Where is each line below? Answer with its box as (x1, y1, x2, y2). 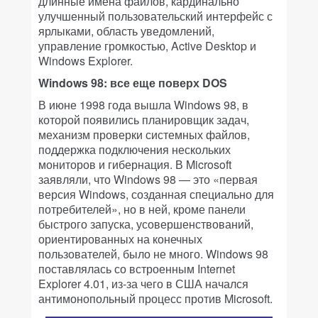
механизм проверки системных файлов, (38, 126, 250, 143)
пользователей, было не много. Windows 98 (38, 246, 268, 263)
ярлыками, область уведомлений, (38, 23, 214, 40)
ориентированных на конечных (38, 231, 202, 248)
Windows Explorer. (38, 53, 133, 70)
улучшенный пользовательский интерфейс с (38, 8, 273, 25)
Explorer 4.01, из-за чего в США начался (38, 275, 248, 292)
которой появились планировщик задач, (38, 111, 249, 128)
